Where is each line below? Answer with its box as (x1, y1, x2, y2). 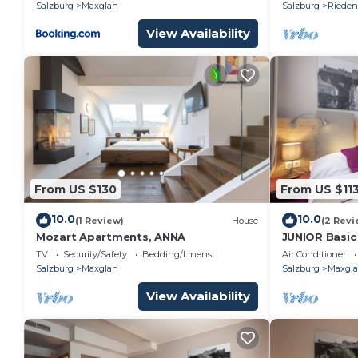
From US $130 (34, 181, 117, 197)
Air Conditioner (281, 249, 346, 260)
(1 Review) (75, 214, 124, 226)
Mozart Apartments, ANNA (36, 230, 186, 243)
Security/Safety (63, 249, 127, 260)
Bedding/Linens (142, 249, 212, 260)
